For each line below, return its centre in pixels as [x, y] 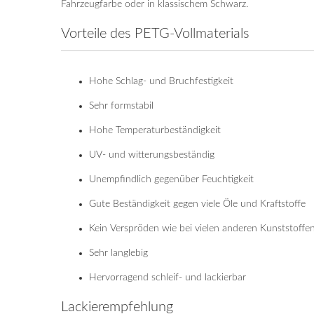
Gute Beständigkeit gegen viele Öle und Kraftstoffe [197, 204]
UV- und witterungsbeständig [152, 155]
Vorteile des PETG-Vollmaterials [155, 34]
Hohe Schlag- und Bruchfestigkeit [161, 81]
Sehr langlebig [118, 253]
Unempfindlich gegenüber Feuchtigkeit [171, 179]
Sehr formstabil [121, 106]
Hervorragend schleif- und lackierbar [168, 278]
